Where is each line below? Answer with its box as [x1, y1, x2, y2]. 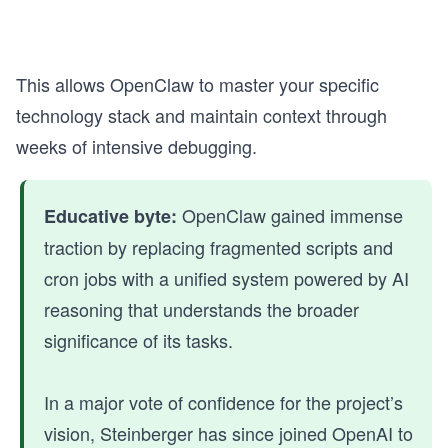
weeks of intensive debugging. [16, 132, 257, 159]
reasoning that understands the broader [44, 295, 359, 322]
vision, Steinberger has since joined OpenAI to [44, 419, 413, 446]
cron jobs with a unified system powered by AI [44, 264, 409, 291]
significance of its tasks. [44, 326, 233, 353]
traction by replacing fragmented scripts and [44, 233, 393, 260]
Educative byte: [44, 202, 177, 229]
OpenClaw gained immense [177, 201, 403, 228]
